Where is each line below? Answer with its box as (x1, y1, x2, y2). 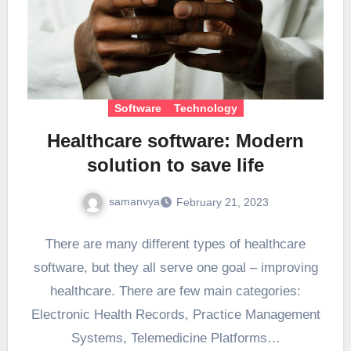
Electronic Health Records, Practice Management (31, 306, 320, 322)
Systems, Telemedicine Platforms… (71, 330, 280, 346)
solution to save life (87, 154, 264, 175)
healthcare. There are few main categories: (50, 283, 301, 299)
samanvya (109, 194, 160, 208)
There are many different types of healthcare (45, 236, 306, 251)
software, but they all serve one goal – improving (33, 259, 318, 275)
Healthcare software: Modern (47, 129, 304, 151)
